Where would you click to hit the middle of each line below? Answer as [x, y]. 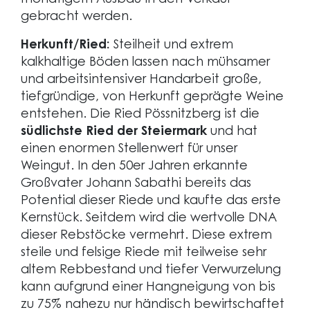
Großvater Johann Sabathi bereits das [136, 184]
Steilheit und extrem [173, 46]
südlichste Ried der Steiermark [114, 132]
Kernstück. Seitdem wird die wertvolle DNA [149, 219]
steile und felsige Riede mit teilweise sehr [144, 253]
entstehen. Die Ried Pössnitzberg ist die [140, 115]
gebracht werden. [76, 17]
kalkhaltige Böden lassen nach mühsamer [145, 63]
